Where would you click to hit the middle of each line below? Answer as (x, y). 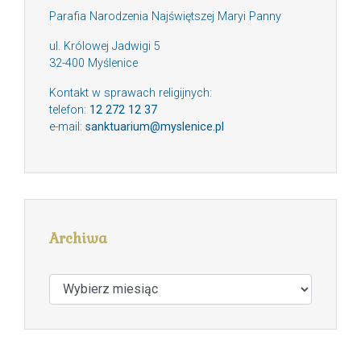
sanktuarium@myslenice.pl (155, 127)
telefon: (69, 110)
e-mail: (67, 127)
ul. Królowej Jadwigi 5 (105, 47)
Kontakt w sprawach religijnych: (131, 93)
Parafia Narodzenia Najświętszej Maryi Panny (165, 17)
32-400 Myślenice (93, 64)
